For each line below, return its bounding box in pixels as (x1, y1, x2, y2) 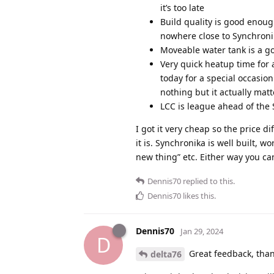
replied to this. (181, 175, 235, 187)
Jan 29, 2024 (180, 225, 223, 237)
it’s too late (160, 1, 204, 13)
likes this (181, 190, 214, 201)
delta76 (150, 248, 182, 261)
